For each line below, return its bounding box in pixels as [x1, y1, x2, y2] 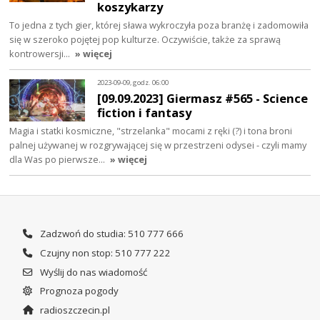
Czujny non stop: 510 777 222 [37, 246, 171, 259]
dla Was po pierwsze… [9, 152, 108, 166]
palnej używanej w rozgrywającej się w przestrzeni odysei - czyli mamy [9, 138, 307, 151]
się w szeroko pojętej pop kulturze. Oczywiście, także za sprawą [9, 32, 281, 46]
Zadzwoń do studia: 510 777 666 [37, 227, 184, 241]
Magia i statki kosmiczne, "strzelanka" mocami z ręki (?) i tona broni [9, 124, 293, 137]
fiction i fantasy [97, 104, 192, 121]
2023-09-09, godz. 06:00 [97, 78, 169, 88]
